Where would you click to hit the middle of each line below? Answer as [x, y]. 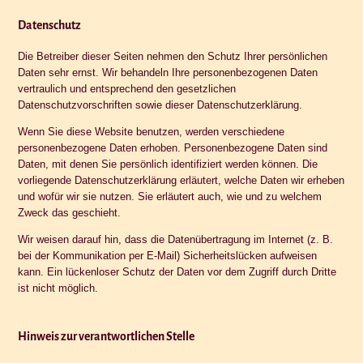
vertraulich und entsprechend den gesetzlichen [127, 88]
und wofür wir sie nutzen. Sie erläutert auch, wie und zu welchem [170, 196]
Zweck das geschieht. [70, 212]
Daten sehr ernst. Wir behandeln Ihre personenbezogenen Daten [168, 72]
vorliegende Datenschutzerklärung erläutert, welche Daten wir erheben [181, 180]
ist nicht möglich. [58, 288]
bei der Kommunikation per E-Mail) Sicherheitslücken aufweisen [168, 255]
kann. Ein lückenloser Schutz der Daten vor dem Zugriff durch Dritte [177, 271]
